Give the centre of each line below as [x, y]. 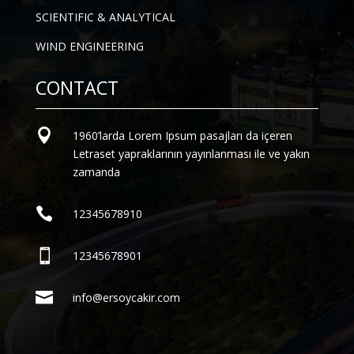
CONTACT [77, 88]
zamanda [96, 172]
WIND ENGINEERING [89, 47]
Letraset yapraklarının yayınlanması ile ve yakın [191, 154]
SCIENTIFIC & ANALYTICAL [105, 17]
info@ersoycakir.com [126, 298]
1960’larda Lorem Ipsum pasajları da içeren [182, 136]
